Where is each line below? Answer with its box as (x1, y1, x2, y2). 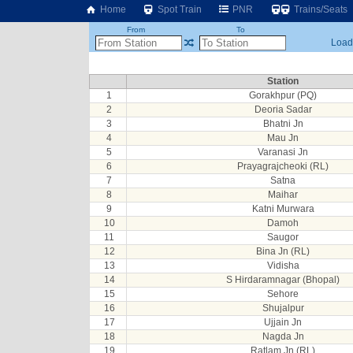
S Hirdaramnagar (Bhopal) (226, 274, 340, 285)
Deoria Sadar (254, 104, 312, 115)
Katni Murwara (251, 203, 314, 214)
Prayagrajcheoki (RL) (237, 161, 329, 172)
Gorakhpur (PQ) (249, 90, 317, 101)
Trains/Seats (292, 4, 348, 15)
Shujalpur (262, 303, 304, 314)
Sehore (267, 288, 299, 299)
